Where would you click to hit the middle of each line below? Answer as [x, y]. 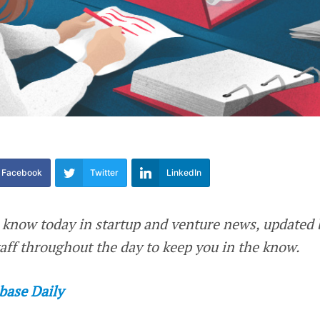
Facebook [22, 173]
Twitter [105, 173]
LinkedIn [184, 173]
